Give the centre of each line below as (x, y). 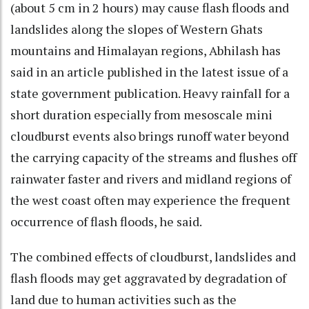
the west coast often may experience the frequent (150, 200)
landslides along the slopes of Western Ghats (137, 29)
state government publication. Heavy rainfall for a (150, 93)
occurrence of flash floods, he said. (106, 222)
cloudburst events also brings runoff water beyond (150, 136)
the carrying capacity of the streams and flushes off (153, 158)
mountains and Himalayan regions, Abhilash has (146, 51)
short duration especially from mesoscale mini (141, 115)
